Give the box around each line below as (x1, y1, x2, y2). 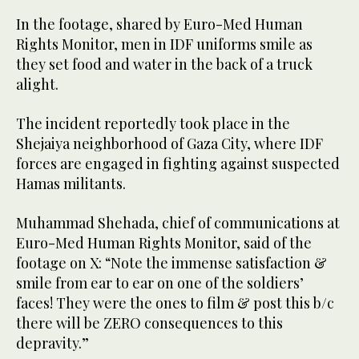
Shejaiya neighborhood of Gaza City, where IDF (16, 134, 323, 154)
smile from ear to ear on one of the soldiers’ (16, 273, 304, 293)
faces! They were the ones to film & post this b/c (16, 293, 334, 313)
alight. (16, 75, 58, 95)
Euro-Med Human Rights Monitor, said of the (16, 233, 312, 253)
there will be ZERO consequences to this (16, 313, 283, 333)
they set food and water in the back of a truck (16, 54, 313, 75)
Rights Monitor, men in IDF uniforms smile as (16, 34, 313, 54)
